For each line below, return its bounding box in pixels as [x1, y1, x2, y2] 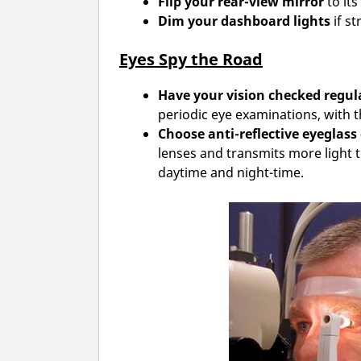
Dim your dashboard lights [158, 12, 330, 31]
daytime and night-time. [158, 164, 304, 182]
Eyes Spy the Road [119, 48, 263, 71]
